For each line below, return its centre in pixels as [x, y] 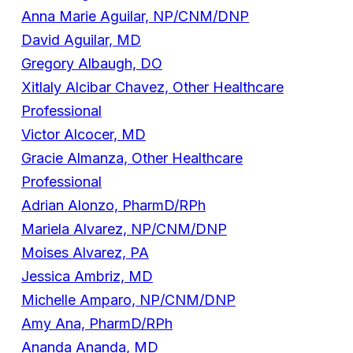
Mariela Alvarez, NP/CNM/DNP [124, 229]
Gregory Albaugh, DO [91, 64]
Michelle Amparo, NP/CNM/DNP [128, 300]
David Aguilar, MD [81, 40]
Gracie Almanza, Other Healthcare [132, 158]
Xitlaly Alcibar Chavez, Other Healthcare [152, 87]
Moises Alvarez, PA [85, 253]
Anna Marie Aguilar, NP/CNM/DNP [135, 17]
